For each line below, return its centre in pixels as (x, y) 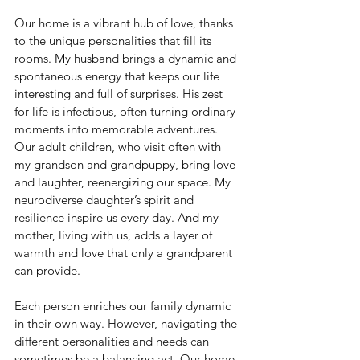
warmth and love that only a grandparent (125, 253)
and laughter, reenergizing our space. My (124, 182)
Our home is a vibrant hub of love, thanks (125, 23)
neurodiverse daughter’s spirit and (106, 200)
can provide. (49, 271)
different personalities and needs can (113, 342)
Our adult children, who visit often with (119, 147)
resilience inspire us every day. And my (118, 218)
